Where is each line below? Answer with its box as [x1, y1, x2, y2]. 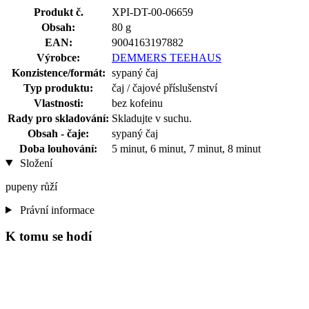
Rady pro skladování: [8, 112, 109, 124]
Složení [17, 157, 52, 169]
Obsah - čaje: [28, 127, 89, 139]
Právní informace [17, 203, 94, 216]
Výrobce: [37, 51, 80, 63]
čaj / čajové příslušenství [112, 81, 217, 94]
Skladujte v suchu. [112, 112, 192, 124]
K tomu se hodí [6, 229, 92, 244]
